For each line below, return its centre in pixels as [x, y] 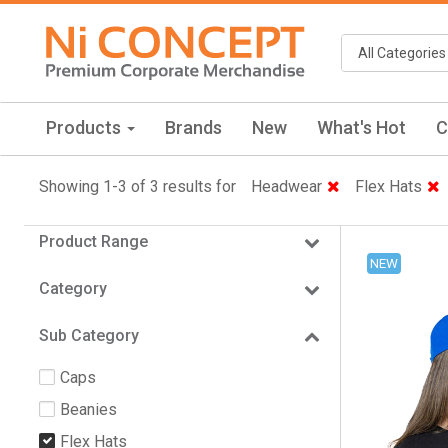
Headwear [286, 186]
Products [85, 127]
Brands [193, 127]
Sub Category [89, 335]
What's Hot [361, 127]
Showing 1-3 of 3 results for [137, 186]
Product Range [93, 241]
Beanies [88, 409]
